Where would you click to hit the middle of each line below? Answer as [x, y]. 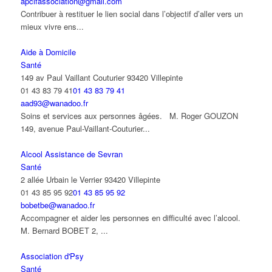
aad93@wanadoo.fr [54, 103]
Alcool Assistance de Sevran [71, 154]
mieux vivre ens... [52, 27]
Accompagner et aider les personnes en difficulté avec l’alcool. [133, 218]
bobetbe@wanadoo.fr [57, 205]
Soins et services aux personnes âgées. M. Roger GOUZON [129, 116]
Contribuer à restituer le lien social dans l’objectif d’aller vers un [131, 14]
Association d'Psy [52, 256]
